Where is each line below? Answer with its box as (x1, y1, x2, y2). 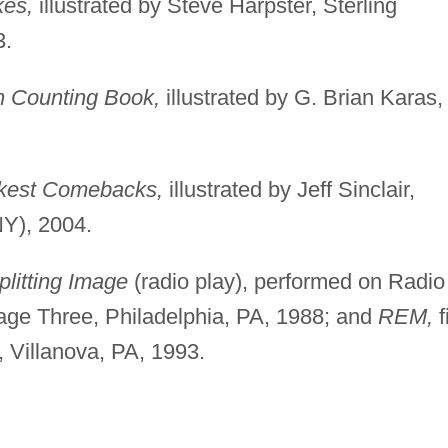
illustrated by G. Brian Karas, (159, 85, 443, 111)
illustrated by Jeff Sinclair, (162, 177, 415, 203)
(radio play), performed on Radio (127, 269, 445, 295)
